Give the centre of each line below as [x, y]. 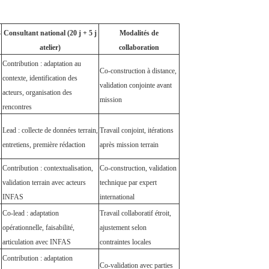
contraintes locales [125, 242]
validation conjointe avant [135, 86]
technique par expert [128, 183]
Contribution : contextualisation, [47, 168]
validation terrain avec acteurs [44, 183]
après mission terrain [129, 145]
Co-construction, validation [138, 168]
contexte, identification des [40, 78]
